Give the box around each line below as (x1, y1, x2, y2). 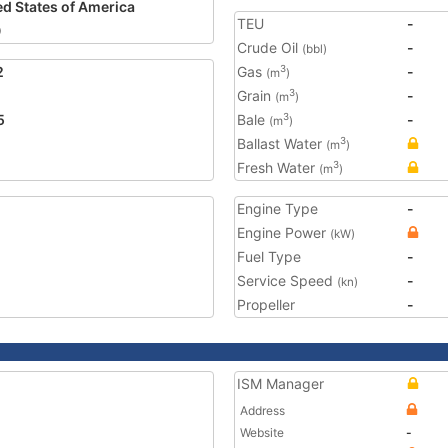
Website (240, 425, 284, 440)
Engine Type (237, 200, 318, 217)
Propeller (237, 296, 295, 313)
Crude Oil (237, 39, 302, 56)
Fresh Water (237, 159, 319, 176)
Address (240, 403, 285, 418)
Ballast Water (237, 135, 326, 152)
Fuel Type (237, 248, 301, 265)
